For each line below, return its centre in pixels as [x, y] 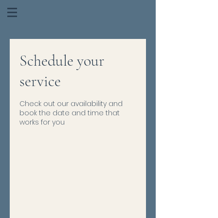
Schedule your [62, 61]
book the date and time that [70, 113]
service [40, 81]
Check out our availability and [71, 104]
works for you [42, 122]
